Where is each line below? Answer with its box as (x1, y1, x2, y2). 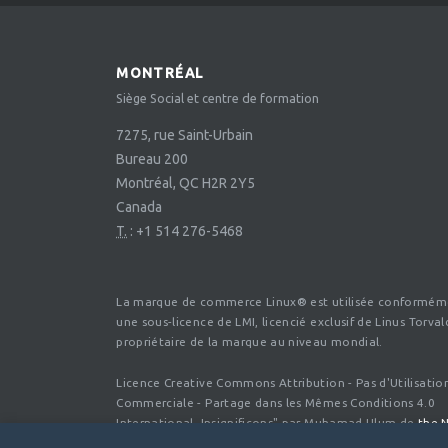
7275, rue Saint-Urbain (116, 127, 254, 144)
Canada (116, 199, 163, 216)
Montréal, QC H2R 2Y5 (116, 175, 256, 192)
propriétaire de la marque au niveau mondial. (116, 335, 383, 349)
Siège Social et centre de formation (116, 91, 320, 106)
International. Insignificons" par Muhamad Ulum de (116, 415, 415, 429)
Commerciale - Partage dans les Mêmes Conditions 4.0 (116, 395, 436, 409)
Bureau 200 (116, 151, 189, 168)
